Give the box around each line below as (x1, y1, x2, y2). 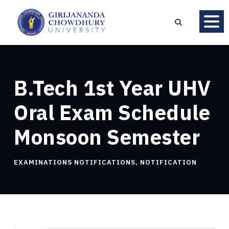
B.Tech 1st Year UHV (14, 74, 211, 101)
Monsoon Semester (14, 123, 200, 150)
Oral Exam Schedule (14, 99, 210, 126)
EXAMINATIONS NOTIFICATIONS (14, 157, 135, 167)
